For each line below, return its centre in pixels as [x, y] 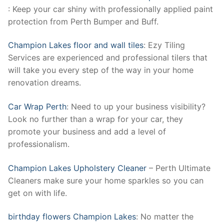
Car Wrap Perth [37, 106]
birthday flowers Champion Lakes [72, 217]
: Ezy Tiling [164, 45]
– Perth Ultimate [178, 168]
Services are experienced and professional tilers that [108, 58]
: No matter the [165, 217]
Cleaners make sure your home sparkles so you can [106, 180]
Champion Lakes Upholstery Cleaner [77, 168]
